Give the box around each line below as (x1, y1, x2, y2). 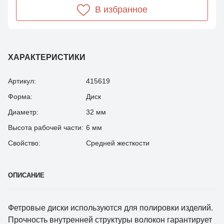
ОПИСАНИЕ (8, 171, 44, 179)
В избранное (94, 4, 147, 14)
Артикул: (8, 76, 36, 85)
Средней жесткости (86, 138, 149, 147)
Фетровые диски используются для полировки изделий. (8, 203, 213, 212)
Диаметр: (8, 107, 38, 116)
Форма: (8, 92, 32, 100)
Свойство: (8, 138, 40, 147)
